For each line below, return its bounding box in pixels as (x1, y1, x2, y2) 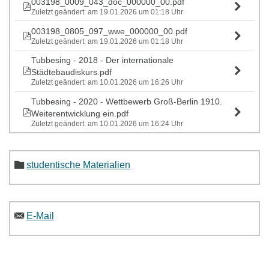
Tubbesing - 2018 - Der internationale (31, 56, 174, 65)
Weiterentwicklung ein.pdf (31, 109, 129, 119)
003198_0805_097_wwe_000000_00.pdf (31, 26, 188, 36)
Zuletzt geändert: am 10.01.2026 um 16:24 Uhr (31, 120, 184, 128)
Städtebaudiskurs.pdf (31, 68, 112, 77)
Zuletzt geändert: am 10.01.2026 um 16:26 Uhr (31, 79, 184, 86)
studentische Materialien (26, 159, 130, 171)
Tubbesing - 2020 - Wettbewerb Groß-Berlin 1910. (31, 97, 223, 107)
